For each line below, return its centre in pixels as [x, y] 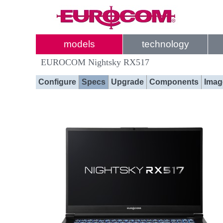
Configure [57, 82]
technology [165, 44]
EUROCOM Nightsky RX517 [95, 62]
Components [174, 82]
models [79, 44]
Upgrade [127, 82]
